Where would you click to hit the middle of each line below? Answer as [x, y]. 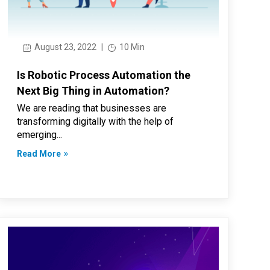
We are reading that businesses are [92, 108]
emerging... [40, 135]
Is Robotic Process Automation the [104, 75]
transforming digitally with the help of [96, 122]
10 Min [131, 47]
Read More [39, 154]
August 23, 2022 [65, 47]
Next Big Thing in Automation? [93, 91]
